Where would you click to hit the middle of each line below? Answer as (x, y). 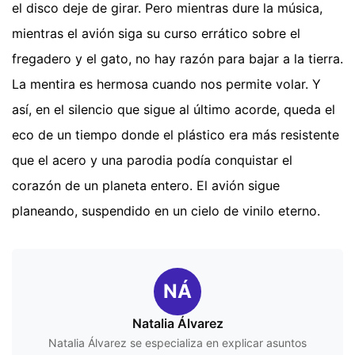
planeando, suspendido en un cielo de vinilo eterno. (166, 210)
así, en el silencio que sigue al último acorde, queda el (174, 109)
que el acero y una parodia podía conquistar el (152, 160)
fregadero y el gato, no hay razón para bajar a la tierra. (177, 58)
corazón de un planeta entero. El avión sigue (146, 185)
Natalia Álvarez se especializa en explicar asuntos (177, 342)
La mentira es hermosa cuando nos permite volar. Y (166, 84)
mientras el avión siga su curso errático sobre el (156, 33)
